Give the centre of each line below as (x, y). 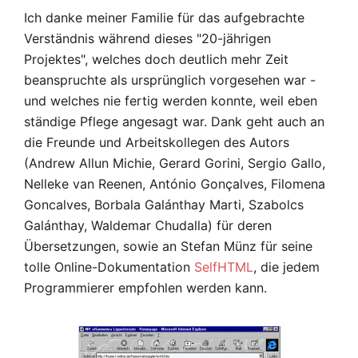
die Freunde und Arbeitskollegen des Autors (157, 143)
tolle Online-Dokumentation (109, 267)
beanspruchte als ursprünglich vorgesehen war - (170, 80)
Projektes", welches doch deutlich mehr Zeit (156, 60)
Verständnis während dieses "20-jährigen (147, 39)
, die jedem (286, 267)
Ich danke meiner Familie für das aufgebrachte (164, 18)
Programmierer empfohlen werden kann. (145, 288)
